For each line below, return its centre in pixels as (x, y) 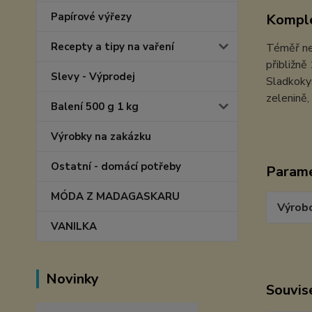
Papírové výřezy (91, 17)
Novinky (72, 279)
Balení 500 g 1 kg (95, 107)
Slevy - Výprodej (93, 77)
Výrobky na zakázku (101, 136)
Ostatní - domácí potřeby (116, 166)
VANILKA (74, 226)
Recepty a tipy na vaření (112, 47)
